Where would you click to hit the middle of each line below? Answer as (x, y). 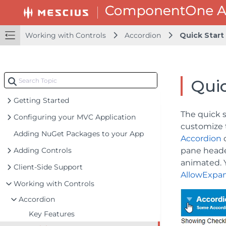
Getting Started (41, 100)
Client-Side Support (48, 167)
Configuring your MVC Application (75, 117)
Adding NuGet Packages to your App (79, 134)
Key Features (52, 214)
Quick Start (202, 35)
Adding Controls (43, 150)
